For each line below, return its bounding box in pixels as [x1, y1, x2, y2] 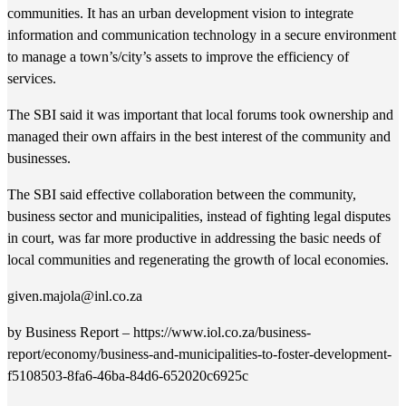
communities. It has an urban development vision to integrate [7, 5, 353, 21]
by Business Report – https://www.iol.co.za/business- [7, 324, 311, 340]
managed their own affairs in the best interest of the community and [7, 129, 391, 144]
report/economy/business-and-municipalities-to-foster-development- [7, 346, 391, 362]
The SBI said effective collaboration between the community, [7, 187, 356, 202]
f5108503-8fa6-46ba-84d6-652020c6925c [7, 368, 248, 383]
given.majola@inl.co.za [7, 288, 142, 304]
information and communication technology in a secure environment [7, 27, 396, 43]
